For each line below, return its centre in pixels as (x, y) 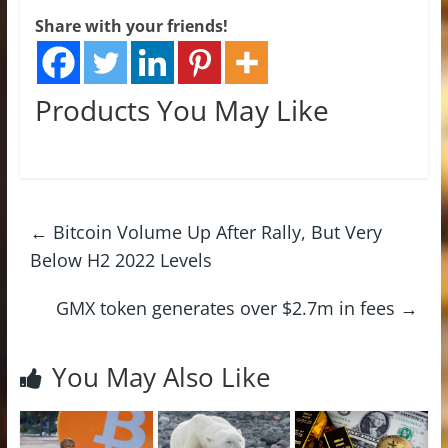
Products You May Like (181, 109)
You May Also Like (161, 376)
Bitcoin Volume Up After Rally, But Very (214, 231)
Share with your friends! (131, 25)
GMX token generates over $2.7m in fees (228, 307)
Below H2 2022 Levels (120, 259)
